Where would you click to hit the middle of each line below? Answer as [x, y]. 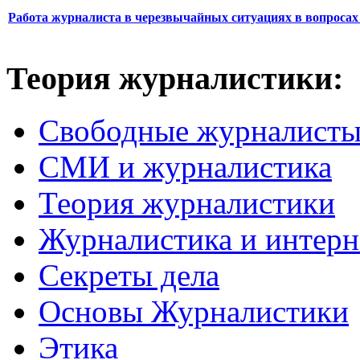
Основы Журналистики [194, 311]
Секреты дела [129, 275]
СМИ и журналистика [185, 166]
